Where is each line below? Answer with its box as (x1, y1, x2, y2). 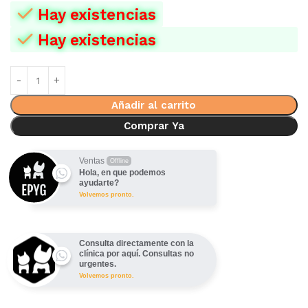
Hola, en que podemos (79, 167, 166, 177)
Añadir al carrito (111, 98, 197, 111)
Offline (109, 157, 129, 164)
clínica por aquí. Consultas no (79, 248, 194, 258)
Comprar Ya (123, 119, 184, 132)
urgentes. (79, 258, 116, 269)
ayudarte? (79, 177, 119, 188)
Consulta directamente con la (79, 238, 194, 248)
